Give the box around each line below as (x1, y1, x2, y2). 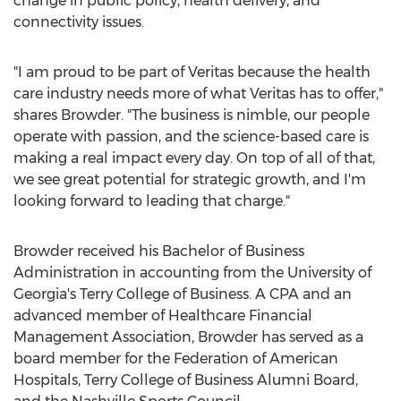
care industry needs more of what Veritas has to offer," (13, 85, 383, 102)
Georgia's (13, 286, 76, 303)
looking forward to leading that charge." (13, 192, 290, 209)
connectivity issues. (13, 13, 144, 30)
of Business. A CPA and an (169, 286, 352, 303)
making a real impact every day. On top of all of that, (13, 149, 375, 166)
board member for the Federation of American (13, 350, 338, 367)
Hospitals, (13, 371, 84, 388)
